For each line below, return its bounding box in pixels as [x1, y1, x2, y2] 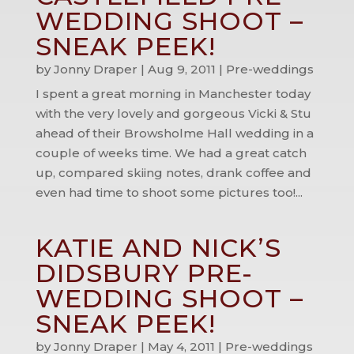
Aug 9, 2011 [147, 62, 216, 77]
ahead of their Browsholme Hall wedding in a [35, 126, 314, 141]
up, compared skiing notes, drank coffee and [35, 165, 311, 180]
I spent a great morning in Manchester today [35, 86, 311, 101]
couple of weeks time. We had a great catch [35, 145, 307, 160]
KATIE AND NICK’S [35, 232, 281, 263]
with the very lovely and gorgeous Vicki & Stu [35, 106, 311, 121]
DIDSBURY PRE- [35, 258, 253, 288]
